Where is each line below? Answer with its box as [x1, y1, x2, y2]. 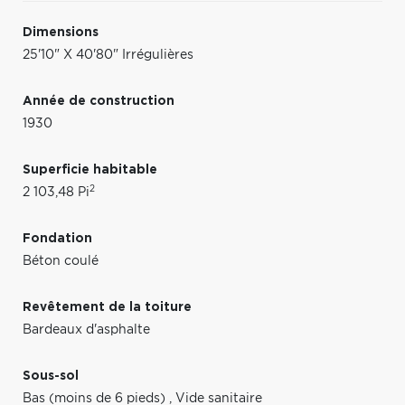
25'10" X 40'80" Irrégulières [23, 48, 193, 61]
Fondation [23, 231, 92, 245]
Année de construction [23, 94, 174, 108]
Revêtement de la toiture [23, 300, 192, 314]
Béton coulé [23, 254, 99, 268]
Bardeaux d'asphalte [23, 323, 150, 336]
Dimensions [23, 25, 99, 39]
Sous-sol [23, 369, 79, 382]
